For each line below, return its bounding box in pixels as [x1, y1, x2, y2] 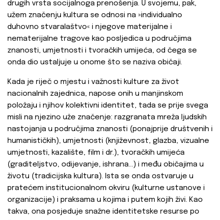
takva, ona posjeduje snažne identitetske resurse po [7, 208, 199, 216]
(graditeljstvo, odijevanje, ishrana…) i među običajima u [7, 161, 204, 169]
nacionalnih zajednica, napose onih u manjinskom [7, 90, 183, 98]
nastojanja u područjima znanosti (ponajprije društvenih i [7, 125, 213, 134]
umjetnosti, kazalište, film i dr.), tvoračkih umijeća [7, 149, 185, 157]
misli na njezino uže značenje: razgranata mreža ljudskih [7, 113, 207, 122]
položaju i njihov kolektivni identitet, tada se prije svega [7, 102, 208, 110]
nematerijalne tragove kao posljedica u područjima [7, 35, 192, 43]
